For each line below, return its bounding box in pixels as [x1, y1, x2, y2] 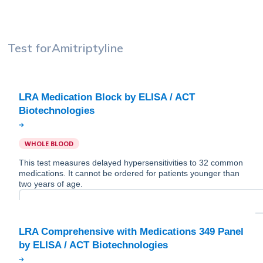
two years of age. [19, 179, 83, 189]
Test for [8, 41, 52, 56]
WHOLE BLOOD [25, 139, 73, 149]
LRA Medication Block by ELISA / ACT [19, 92, 195, 103]
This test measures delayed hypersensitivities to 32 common [19, 158, 243, 168]
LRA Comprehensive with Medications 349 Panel [19, 226, 244, 238]
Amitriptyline [52, 41, 123, 56]
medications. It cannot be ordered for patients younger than [19, 168, 240, 178]
